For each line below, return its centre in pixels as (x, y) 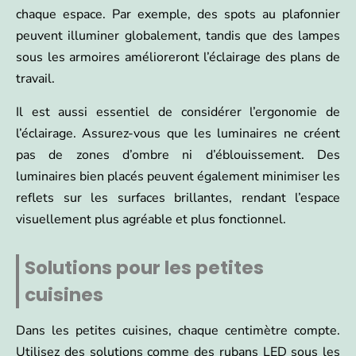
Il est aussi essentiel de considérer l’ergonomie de (178, 112)
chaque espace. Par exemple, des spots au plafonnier (178, 15)
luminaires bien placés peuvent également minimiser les (178, 177)
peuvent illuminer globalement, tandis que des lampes (178, 36)
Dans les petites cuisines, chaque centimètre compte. (178, 331)
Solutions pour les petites (144, 268)
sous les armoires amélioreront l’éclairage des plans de (178, 58)
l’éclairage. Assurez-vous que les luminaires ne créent (178, 134)
